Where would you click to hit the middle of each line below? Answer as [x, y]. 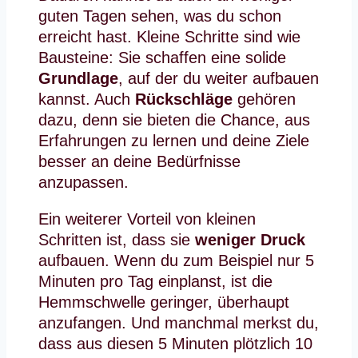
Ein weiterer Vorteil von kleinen [147, 219]
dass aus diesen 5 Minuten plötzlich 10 [175, 344]
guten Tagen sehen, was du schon [160, 16]
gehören [264, 99]
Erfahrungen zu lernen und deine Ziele [174, 141]
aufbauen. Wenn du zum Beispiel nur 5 [176, 261]
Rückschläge [184, 99]
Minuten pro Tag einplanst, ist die [155, 282]
